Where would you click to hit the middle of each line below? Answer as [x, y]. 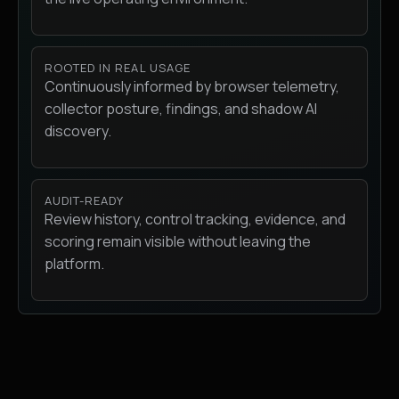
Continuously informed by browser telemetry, [192, 87]
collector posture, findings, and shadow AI [181, 109]
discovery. [78, 131]
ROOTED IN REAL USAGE [118, 68]
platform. [74, 264]
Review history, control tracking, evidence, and [195, 220]
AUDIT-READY [85, 201]
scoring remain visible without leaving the [178, 242]
